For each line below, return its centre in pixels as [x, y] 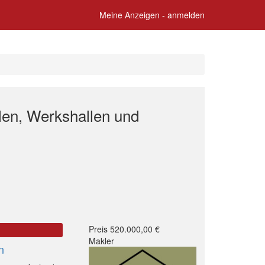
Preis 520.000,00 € [124, 229]
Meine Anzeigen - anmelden [152, 15]
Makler [101, 241]
